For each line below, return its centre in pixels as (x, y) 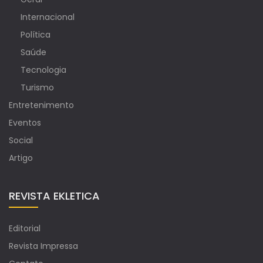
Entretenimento (41, 105)
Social (21, 141)
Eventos (25, 123)
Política (36, 35)
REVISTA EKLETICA (54, 196)
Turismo (37, 88)
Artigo (21, 158)
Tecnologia (43, 70)
